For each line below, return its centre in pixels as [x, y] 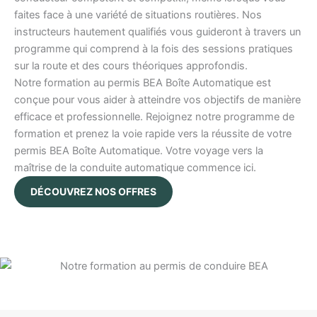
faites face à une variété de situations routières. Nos [138, 15]
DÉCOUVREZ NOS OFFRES [93, 192]
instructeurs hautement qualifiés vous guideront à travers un [158, 32]
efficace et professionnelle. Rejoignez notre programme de [154, 117]
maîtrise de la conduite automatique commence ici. [135, 168]
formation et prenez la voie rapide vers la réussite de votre [153, 134]
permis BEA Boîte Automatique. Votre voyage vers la [139, 151]
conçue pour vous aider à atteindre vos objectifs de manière [157, 100]
